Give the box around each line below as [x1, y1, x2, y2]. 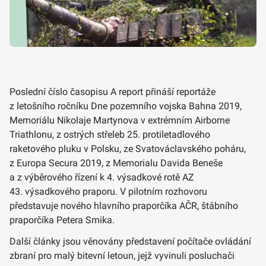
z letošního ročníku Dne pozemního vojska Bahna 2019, [9, 100, 242, 112]
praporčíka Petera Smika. [9, 214, 115, 226]
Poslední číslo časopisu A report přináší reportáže [9, 85, 216, 97]
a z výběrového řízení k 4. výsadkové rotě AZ [9, 171, 194, 183]
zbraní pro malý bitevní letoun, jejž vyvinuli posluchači [9, 249, 235, 261]
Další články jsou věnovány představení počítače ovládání [9, 235, 251, 247]
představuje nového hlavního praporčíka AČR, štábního [9, 199, 238, 211]
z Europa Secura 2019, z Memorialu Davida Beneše [9, 157, 223, 169]
